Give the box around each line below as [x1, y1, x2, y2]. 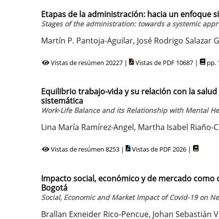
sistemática [41, 95, 83, 106]
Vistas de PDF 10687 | [134, 58, 199, 67]
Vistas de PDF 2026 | [131, 145, 193, 153]
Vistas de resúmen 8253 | [49, 145, 126, 153]
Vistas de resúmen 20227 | [49, 58, 129, 67]
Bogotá [41, 182, 67, 193]
